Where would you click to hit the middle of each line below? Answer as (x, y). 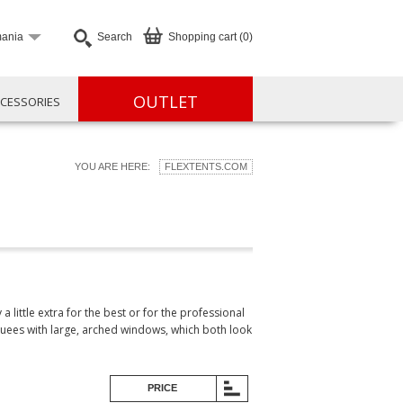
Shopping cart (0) (210, 37)
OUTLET (166, 102)
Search (115, 37)
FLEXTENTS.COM (206, 166)
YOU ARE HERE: (112, 166)
